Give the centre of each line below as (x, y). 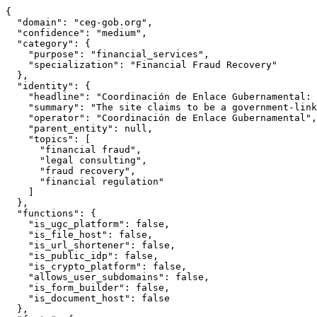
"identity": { (48, 86)
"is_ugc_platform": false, (88, 224)
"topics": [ (48, 139)
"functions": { (51, 214)
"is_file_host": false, (79, 235)
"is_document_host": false (88, 299)
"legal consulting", (76, 161)
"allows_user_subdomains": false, (108, 277)
